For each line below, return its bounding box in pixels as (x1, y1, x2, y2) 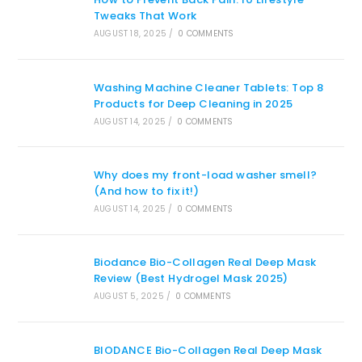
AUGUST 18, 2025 (93, 27, 166, 40)
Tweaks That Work (93, 8, 197, 24)
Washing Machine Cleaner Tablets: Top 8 (93, 79, 324, 95)
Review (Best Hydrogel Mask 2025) (93, 271, 288, 287)
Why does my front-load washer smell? (93, 167, 318, 183)
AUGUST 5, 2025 (93, 290, 164, 303)
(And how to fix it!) (93, 183, 199, 200)
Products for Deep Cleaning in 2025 (93, 95, 293, 112)
